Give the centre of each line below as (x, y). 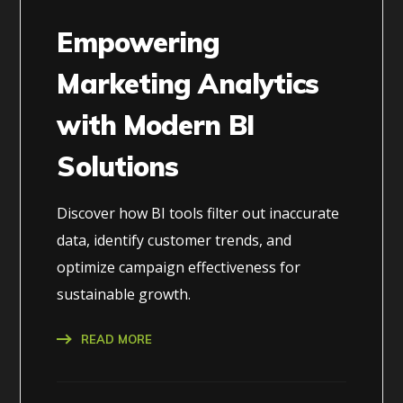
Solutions (118, 166)
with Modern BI (155, 125)
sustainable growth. (124, 294)
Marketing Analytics (188, 83)
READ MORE (117, 339)
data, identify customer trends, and (175, 240)
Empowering (139, 42)
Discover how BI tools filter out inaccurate (198, 213)
